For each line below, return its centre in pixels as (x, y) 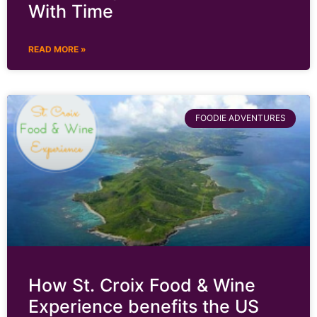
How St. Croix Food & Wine (142, 286)
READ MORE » (57, 50)
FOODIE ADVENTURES (240, 118)
